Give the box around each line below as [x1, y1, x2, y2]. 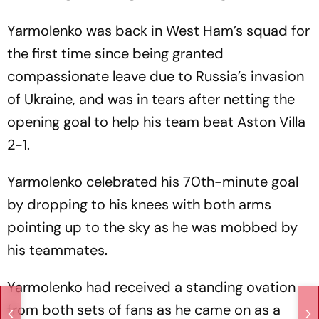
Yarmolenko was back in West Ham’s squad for [7, 21, 310, 40]
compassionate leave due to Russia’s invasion [7, 66, 304, 85]
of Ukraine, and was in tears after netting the [7, 89, 295, 108]
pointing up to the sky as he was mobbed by [7, 217, 298, 236]
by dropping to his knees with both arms [7, 194, 271, 214]
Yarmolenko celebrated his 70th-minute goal [7, 172, 298, 191]
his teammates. [7, 240, 108, 259]
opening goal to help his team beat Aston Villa [7, 112, 305, 131]
